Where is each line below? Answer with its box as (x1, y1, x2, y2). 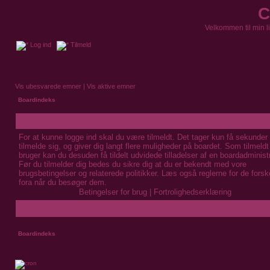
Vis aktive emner (87, 83, 136, 90)
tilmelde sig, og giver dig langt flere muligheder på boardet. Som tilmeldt (19, 142, 269, 151)
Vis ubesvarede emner (15, 83, 81, 90)
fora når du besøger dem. (19, 178, 107, 187)
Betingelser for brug (79, 187, 147, 196)
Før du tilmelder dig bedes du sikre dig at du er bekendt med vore (19, 160, 246, 169)
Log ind (28, 41, 51, 48)
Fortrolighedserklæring (154, 187, 231, 196)
